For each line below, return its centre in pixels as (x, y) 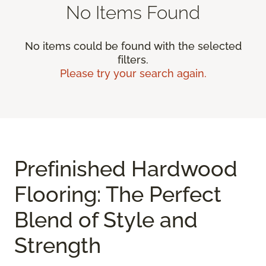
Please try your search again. (133, 74)
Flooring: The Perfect (118, 194)
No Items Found (133, 12)
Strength (58, 246)
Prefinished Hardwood (126, 169)
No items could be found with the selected (133, 46)
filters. (133, 60)
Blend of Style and (106, 220)
